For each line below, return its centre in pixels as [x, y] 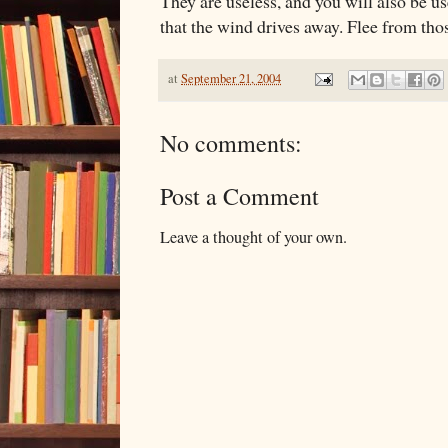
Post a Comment [239, 195]
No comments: [231, 142]
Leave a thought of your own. [253, 236]
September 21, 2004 [231, 78]
